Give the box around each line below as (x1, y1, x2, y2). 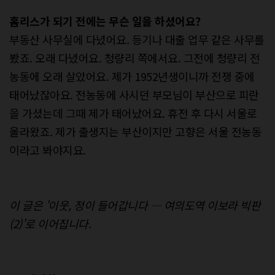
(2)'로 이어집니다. (9, 215, 91, 231)
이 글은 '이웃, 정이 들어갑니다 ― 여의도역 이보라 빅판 (9, 196, 260, 213)
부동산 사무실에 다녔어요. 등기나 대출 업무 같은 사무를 (9, 31, 265, 47)
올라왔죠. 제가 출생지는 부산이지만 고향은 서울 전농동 (9, 123, 261, 139)
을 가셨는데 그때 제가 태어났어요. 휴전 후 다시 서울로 (9, 104, 257, 121)
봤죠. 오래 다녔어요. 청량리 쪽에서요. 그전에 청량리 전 (9, 49, 260, 66)
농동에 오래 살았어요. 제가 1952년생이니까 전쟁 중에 (9, 68, 255, 84)
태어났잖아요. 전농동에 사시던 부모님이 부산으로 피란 (9, 86, 259, 103)
